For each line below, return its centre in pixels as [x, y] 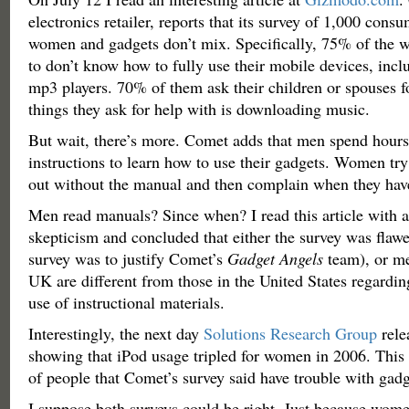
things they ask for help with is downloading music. [199, 109]
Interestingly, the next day [115, 333]
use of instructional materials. [126, 302]
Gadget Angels [275, 258]
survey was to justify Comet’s [127, 258]
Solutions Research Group [290, 333]
